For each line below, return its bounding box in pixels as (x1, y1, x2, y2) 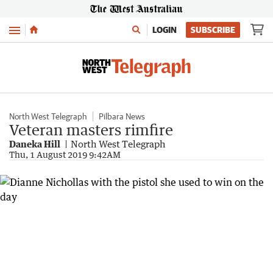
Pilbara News (99, 112, 145, 121)
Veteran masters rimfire (9, 121, 173, 138)
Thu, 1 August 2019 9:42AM (9, 149, 121, 160)
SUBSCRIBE (191, 25, 235, 35)
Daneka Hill (9, 138, 60, 149)
